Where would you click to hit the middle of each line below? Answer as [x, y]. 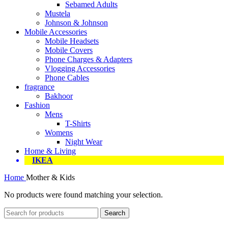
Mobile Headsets [72, 41]
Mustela [58, 13]
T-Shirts [78, 123]
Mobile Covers [69, 50]
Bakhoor [59, 96]
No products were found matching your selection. [83, 195]
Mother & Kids [50, 177]
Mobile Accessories [56, 32]
